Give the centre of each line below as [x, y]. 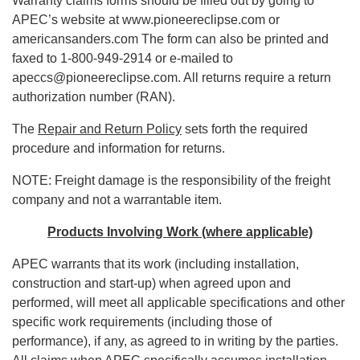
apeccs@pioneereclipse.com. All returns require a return [172, 78]
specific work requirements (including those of [142, 322]
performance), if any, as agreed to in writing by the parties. [175, 342]
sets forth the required [245, 129]
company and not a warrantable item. [117, 200]
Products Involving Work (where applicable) [180, 232]
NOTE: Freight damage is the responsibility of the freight [171, 181]
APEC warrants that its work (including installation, [155, 264]
